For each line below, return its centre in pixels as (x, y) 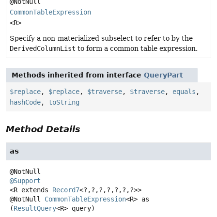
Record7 (66, 190)
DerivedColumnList (43, 48)
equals (184, 91)
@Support (25, 180)
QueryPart (163, 75)
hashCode (25, 102)
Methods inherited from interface (78, 75)
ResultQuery (35, 208)
